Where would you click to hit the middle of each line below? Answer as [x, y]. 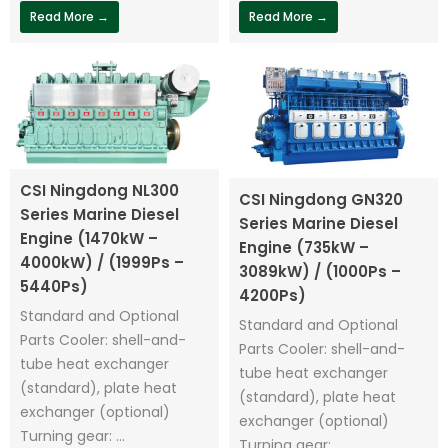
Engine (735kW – [304, 248]
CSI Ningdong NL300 [99, 191]
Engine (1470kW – [89, 239]
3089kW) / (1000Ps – [320, 272]
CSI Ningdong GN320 [321, 200]
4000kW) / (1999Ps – [102, 263]
